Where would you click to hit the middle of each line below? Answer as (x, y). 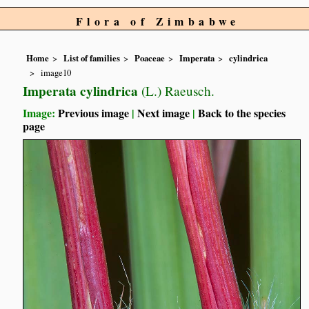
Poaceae (150, 58)
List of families (92, 58)
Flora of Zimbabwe (158, 21)
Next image (164, 112)
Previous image (94, 112)
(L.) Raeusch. (177, 90)
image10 (56, 72)
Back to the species (242, 112)
